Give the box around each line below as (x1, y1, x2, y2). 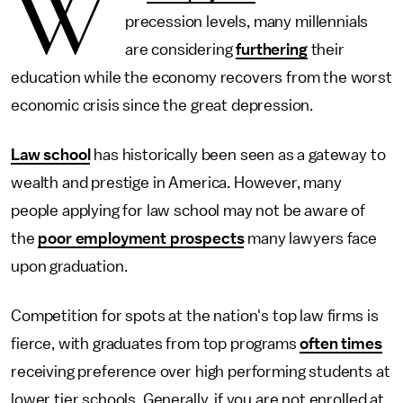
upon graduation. (11, 258, 128, 274)
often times (300, 336, 382, 352)
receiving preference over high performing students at (11, 363, 390, 380)
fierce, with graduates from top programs (11, 336, 300, 352)
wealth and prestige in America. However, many (11, 175, 342, 191)
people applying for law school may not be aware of (11, 202, 365, 219)
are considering (124, 41, 237, 58)
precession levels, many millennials (124, 13, 369, 30)
